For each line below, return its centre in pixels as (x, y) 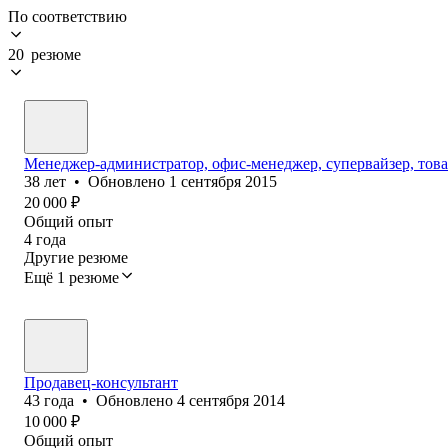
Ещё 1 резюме (71, 277)
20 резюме (44, 54)
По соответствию (67, 16)
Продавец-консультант (101, 382)
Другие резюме (76, 257)
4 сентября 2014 (231, 400)
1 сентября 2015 (223, 181)
